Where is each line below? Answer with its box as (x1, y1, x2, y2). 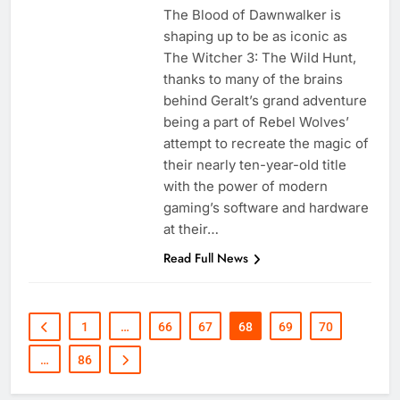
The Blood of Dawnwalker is (162, 6, 341, 24)
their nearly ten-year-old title (162, 156, 346, 174)
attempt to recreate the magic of (162, 135, 369, 153)
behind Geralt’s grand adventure (162, 92, 367, 110)
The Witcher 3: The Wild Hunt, (162, 49, 356, 67)
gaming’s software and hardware (162, 199, 369, 217)
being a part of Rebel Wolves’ (162, 113, 349, 131)
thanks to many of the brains (162, 71, 343, 88)
